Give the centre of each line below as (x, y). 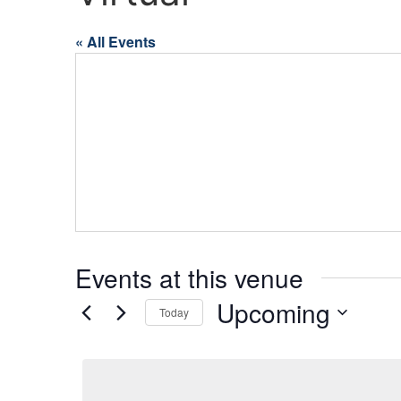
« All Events (115, 41)
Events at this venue (189, 277)
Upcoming (273, 312)
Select (237, 336)
